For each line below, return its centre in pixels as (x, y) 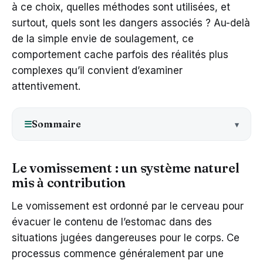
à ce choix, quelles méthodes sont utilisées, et (121, 7)
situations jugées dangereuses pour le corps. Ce (126, 238)
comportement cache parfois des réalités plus (120, 55)
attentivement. (46, 87)
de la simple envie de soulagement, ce (103, 39)
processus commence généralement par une (118, 254)
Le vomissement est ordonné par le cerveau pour (128, 206)
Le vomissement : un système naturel (126, 168)
